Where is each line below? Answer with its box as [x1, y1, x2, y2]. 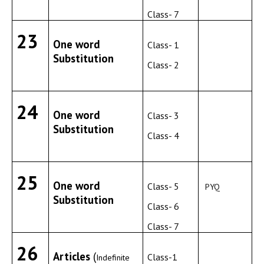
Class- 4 [147, 130, 180, 141]
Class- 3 [147, 110, 180, 121]
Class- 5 [147, 180, 180, 192]
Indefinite [96, 252, 130, 263]
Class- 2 [147, 59, 180, 71]
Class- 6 [147, 200, 180, 212]
